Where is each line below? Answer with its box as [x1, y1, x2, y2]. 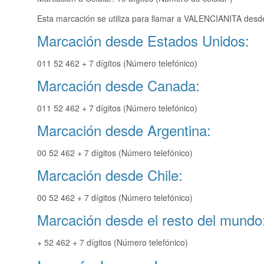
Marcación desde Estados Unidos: [37, 30, 249, 51]
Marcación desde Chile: [37, 164, 183, 186]
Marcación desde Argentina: [37, 120, 211, 141]
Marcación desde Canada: [37, 75, 200, 96]
